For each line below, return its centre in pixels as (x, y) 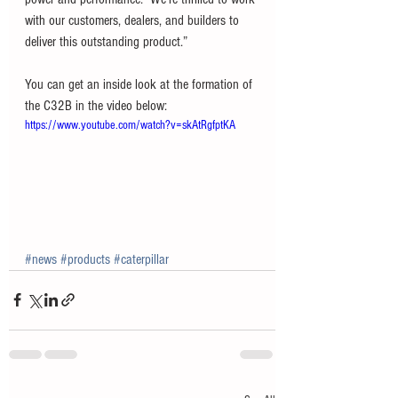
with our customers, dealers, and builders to (134, 20)
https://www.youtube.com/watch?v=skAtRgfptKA (130, 125)
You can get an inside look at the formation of (140, 84)
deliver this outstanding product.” (108, 42)
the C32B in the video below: (96, 106)
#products (85, 259)
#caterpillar (141, 259)
